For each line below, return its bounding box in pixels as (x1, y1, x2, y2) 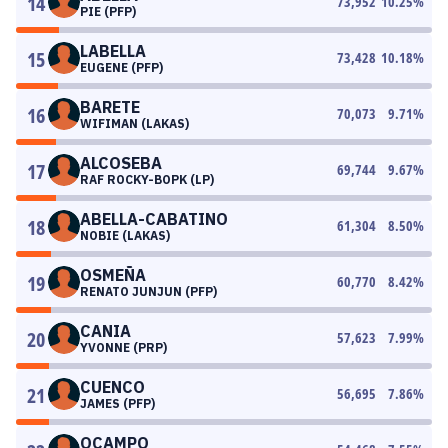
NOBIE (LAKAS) (80, 228, 170, 243)
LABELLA (80, 41, 146, 61)
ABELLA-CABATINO (80, 209, 228, 229)
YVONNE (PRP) (80, 340, 167, 355)
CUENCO (80, 377, 145, 397)
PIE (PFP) (80, 4, 136, 19)
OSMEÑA (80, 265, 146, 285)
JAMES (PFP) (80, 396, 155, 411)
